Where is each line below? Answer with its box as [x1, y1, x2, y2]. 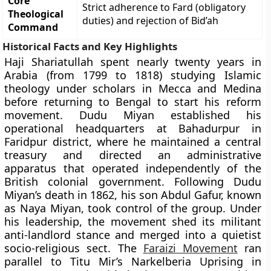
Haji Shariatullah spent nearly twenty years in [4, 54, 261, 69]
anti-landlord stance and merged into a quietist [4, 227, 261, 242]
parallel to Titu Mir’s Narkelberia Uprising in [4, 254, 261, 269]
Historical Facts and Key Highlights [2, 39, 178, 53]
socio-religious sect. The [4, 241, 143, 255]
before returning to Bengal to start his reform [4, 94, 261, 109]
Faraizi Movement [143, 241, 238, 255]
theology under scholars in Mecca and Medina [4, 81, 261, 96]
